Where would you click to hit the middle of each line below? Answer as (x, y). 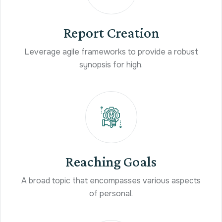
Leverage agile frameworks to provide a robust (111, 52)
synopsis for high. (111, 64)
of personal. (111, 193)
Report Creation (111, 32)
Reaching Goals (111, 161)
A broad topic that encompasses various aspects (111, 180)
